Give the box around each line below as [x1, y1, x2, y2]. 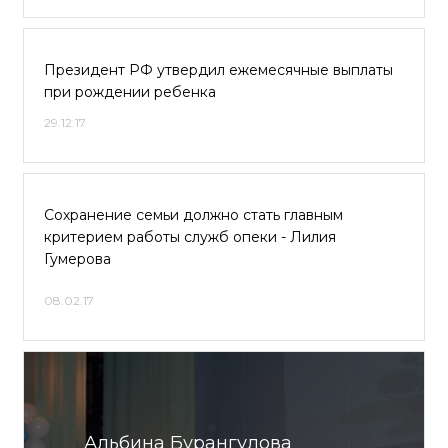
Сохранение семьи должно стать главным [44, 206, 343, 224]
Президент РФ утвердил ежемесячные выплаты [44, 61, 393, 79]
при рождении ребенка [44, 83, 216, 101]
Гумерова [44, 250, 111, 268]
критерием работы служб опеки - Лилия [44, 228, 336, 246]
